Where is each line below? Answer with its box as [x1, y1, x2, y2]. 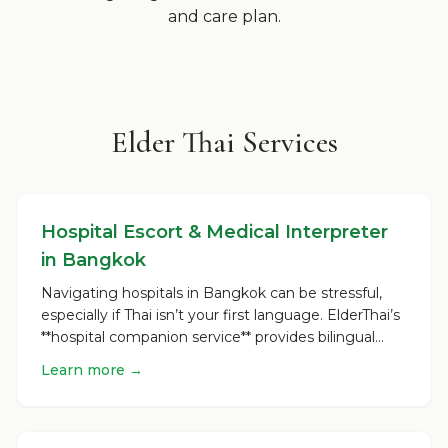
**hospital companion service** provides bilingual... [41, 328, 384, 346]
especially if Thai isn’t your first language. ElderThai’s [41, 306, 400, 324]
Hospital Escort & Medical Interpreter [41, 221, 388, 243]
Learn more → [41, 361, 143, 379]
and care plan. [167, 7, 281, 26]
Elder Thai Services [110, 124, 338, 161]
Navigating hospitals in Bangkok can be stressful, [41, 284, 382, 302]
